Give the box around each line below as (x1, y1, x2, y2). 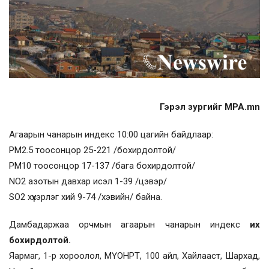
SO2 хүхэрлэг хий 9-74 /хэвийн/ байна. (9, 191, 162, 202)
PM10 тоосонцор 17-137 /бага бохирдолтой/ (9, 160, 195, 171)
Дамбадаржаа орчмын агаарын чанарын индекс (9, 219, 250, 230)
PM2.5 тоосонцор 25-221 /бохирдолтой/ (9, 144, 176, 156)
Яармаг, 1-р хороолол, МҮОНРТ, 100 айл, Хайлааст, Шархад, (9, 250, 260, 261)
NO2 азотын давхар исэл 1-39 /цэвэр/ (9, 175, 167, 187)
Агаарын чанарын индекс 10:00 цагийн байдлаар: (9, 128, 213, 140)
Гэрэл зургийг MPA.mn (160, 101, 260, 112)
